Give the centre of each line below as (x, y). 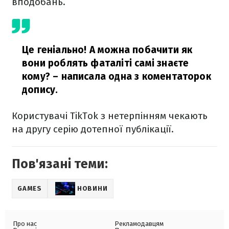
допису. (40, 90)
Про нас (25, 224)
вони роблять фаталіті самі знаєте (106, 63)
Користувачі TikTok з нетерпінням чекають (110, 116)
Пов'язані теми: (60, 164)
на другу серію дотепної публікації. (93, 129)
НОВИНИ (92, 189)
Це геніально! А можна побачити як (107, 50)
